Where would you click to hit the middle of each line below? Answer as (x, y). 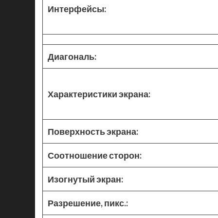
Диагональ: (72, 57)
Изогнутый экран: (85, 179)
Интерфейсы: (77, 9)
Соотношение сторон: (95, 155)
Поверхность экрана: (93, 132)
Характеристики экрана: (99, 94)
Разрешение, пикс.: (88, 203)
